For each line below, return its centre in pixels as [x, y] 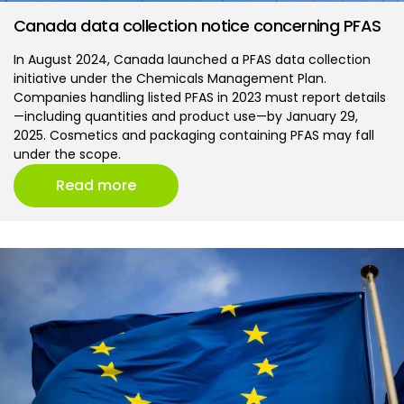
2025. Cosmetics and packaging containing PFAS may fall [194, 135]
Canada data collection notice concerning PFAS [197, 25]
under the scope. [67, 154]
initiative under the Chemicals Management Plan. [170, 78]
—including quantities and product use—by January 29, [186, 116]
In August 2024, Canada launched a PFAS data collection [192, 59]
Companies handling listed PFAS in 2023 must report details [200, 97]
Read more [96, 185]
